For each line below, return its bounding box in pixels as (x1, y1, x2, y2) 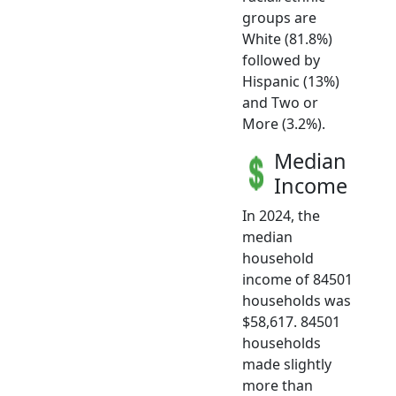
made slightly (242, 354, 331, 374)
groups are (242, 7, 316, 27)
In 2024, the (242, 205, 320, 225)
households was (242, 290, 351, 310)
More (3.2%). (242, 113, 325, 133)
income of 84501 (242, 269, 353, 289)
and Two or (242, 92, 318, 112)
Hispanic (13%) (242, 71, 339, 91)
